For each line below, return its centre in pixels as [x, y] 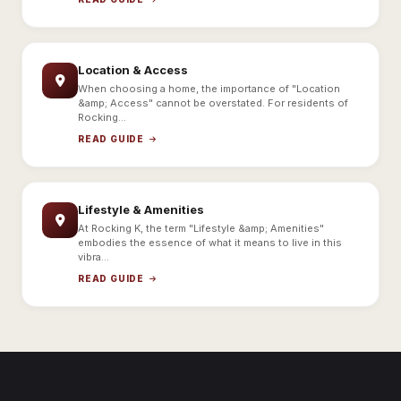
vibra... [94, 257]
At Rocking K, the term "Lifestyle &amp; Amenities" [201, 229]
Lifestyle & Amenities [141, 210]
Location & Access [133, 70]
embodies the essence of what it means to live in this [210, 243]
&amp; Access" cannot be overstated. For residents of [213, 103]
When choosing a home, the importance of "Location [209, 89]
